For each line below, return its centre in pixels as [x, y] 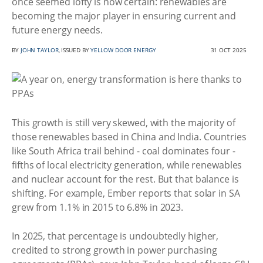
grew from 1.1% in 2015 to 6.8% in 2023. [98, 207]
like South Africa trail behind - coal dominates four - [124, 151]
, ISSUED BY [75, 50]
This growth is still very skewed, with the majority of [124, 122]
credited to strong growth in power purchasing [114, 250]
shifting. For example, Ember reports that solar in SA [126, 193]
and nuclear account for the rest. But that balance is [125, 179]
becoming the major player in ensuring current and [124, 16]
